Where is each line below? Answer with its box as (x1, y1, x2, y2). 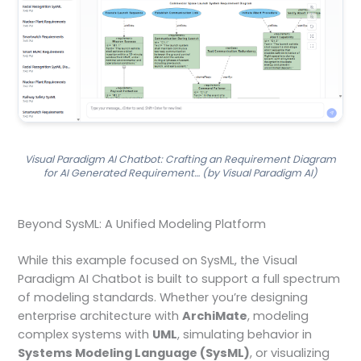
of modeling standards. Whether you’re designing (18, 289, 309, 306)
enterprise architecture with (18, 308, 183, 325)
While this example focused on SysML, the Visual (18, 252, 298, 269)
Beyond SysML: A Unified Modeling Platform (18, 216, 267, 233)
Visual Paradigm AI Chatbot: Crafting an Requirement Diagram (25, 152, 336, 167)
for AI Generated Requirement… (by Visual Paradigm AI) (44, 166, 317, 180)
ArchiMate (182, 308, 248, 325)
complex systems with (18, 326, 153, 343)
